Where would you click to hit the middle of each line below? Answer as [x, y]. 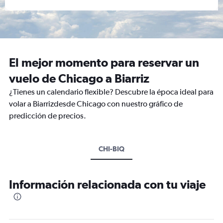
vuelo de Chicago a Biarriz [79, 78]
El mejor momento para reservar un [104, 62]
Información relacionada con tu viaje [107, 184]
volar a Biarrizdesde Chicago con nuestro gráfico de [96, 104]
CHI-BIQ [111, 149]
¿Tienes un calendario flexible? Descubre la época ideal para [111, 92]
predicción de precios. [48, 116]
